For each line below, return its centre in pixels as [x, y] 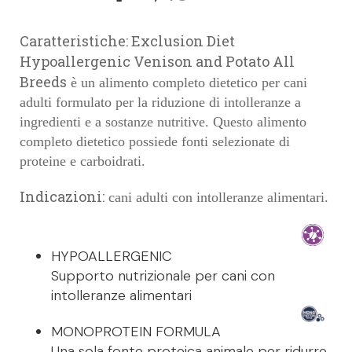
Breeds [43, 82]
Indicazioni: [62, 197]
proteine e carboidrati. [82, 161]
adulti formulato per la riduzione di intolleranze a [160, 103]
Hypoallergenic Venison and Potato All [157, 62]
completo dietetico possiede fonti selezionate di [155, 142]
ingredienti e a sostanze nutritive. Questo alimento [163, 122]
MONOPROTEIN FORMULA [136, 332]
